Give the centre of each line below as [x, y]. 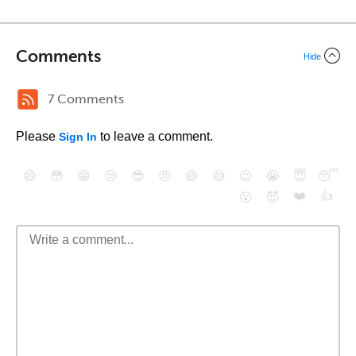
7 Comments [86, 99]
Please [37, 136]
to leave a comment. [155, 136]
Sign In [78, 137]
